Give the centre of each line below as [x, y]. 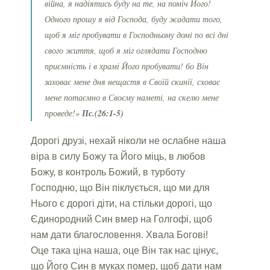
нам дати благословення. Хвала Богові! [120, 234]
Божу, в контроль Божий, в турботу [108, 172]
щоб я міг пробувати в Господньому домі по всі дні [137, 34]
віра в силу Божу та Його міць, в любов [118, 156]
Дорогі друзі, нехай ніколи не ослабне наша [129, 140]
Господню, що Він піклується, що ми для [121, 187]
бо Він [197, 66]
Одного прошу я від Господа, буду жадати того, [134, 19]
